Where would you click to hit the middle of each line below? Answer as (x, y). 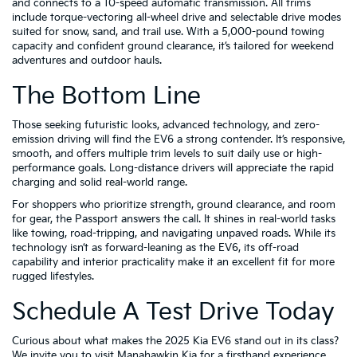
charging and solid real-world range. (100, 182)
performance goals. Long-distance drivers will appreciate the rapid (173, 168)
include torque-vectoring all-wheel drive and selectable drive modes (177, 18)
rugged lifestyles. (53, 277)
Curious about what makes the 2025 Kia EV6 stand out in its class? (175, 341)
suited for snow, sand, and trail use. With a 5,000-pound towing (168, 32)
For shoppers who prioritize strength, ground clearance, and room (174, 205)
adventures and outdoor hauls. (87, 61)
